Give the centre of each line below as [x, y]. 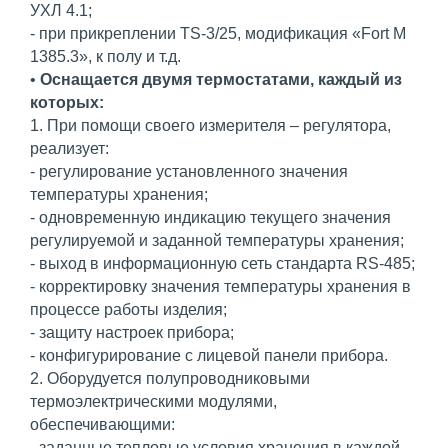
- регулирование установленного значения [189, 172]
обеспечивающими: [102, 425]
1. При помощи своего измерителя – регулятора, [210, 126]
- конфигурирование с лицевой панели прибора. [211, 356]
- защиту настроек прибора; [132, 333]
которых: [67, 103]
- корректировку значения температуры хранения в [220, 287]
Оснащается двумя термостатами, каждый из [221, 80]
